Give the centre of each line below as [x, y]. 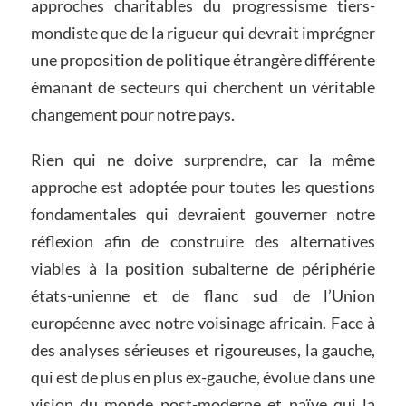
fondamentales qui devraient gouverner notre [203, 213]
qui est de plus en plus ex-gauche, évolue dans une [203, 377]
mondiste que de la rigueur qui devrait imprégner [203, 32]
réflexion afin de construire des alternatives [203, 241]
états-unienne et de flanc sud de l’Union [203, 295]
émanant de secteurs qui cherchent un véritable [203, 87]
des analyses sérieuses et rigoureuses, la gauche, [203, 349]
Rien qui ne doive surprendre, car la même [203, 159]
